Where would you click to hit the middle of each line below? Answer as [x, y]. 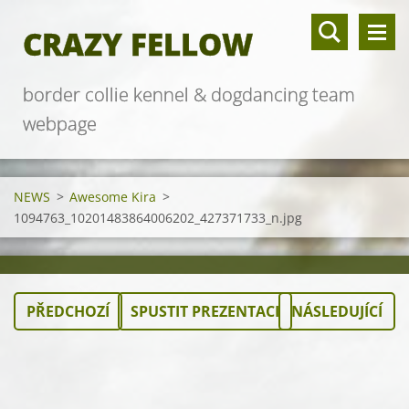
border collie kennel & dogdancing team [189, 94]
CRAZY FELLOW [138, 44]
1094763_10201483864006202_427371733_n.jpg [158, 218]
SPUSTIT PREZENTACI [204, 311]
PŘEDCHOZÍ [68, 311]
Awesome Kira [113, 197]
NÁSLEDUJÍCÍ [337, 311]
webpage [60, 124]
